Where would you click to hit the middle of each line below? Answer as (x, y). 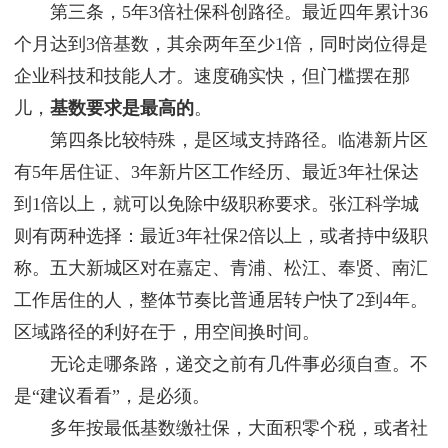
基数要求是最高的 (122, 108)
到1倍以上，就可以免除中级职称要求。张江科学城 (216, 204)
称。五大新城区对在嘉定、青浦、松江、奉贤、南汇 (221, 268)
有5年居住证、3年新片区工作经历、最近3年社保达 (216, 172)
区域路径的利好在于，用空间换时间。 (167, 332)
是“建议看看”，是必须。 (112, 396)
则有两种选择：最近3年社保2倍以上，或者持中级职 (221, 236)
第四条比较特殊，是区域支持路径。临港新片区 (221, 140)
